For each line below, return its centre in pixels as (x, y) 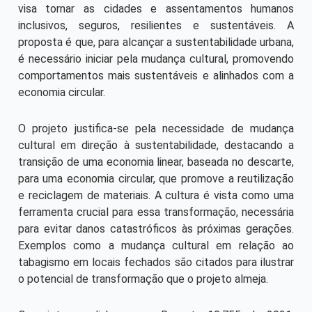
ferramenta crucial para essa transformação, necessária (156, 212)
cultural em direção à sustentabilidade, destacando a (156, 145)
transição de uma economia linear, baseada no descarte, (156, 162)
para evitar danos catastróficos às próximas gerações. (156, 228)
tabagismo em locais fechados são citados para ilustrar (156, 262)
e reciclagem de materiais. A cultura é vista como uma (156, 195)
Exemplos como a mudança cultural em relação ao (156, 245)
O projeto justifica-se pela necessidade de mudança (156, 128)
